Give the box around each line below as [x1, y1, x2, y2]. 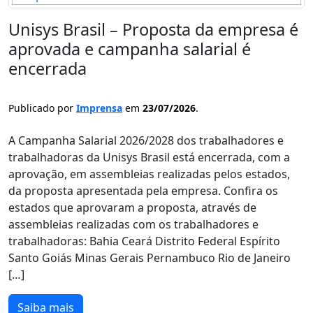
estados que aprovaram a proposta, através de [8, 200, 256, 215]
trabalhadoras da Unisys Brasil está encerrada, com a [8, 150, 290, 165]
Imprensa [76, 101, 122, 115]
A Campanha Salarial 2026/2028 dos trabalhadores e [8, 133, 284, 148]
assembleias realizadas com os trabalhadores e [8, 217, 259, 232]
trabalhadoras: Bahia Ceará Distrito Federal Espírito [8, 233, 280, 249]
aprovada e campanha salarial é [8, 38, 251, 60]
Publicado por [8, 101, 76, 115]
